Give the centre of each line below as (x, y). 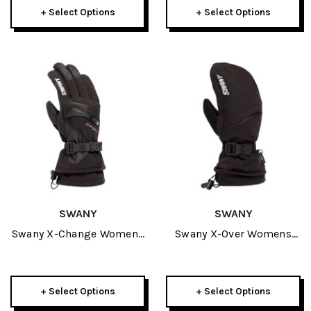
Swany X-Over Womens (233, 234)
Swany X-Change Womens (78, 234)
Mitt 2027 (233, 250)
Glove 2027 (78, 250)
